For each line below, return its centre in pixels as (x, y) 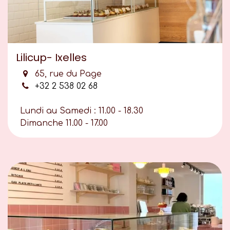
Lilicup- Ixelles (51, 58)
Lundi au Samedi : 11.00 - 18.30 (82, 111)
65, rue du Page (68, 74)
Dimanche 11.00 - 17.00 (64, 123)
